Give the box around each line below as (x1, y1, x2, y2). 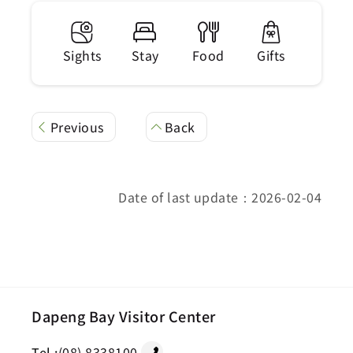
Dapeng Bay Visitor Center (32, 306, 216, 326)
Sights (62, 46, 102, 65)
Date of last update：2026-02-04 (118, 188, 321, 206)
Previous (50, 117, 104, 136)
